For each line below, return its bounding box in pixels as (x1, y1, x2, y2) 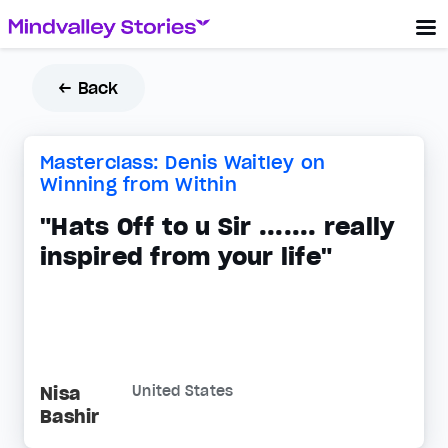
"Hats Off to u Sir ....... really (40, 211, 395, 242)
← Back (58, 78, 119, 98)
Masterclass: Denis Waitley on (40, 151, 326, 174)
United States (132, 382, 234, 401)
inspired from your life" (40, 241, 332, 272)
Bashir (40, 405, 100, 429)
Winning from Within (40, 173, 237, 196)
